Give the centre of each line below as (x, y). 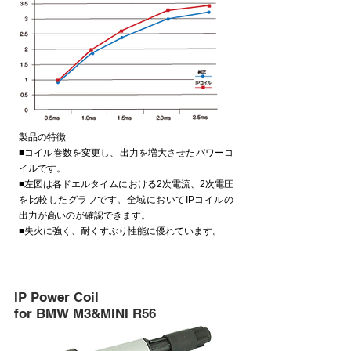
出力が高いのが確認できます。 (85, 216)
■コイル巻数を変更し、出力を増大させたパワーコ (126, 153)
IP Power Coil (56, 297)
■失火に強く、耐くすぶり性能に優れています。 (120, 232)
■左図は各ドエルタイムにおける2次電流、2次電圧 (126, 185)
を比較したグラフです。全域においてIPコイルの (126, 200)
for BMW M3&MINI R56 (85, 314)
